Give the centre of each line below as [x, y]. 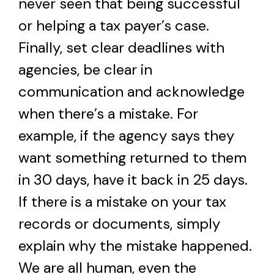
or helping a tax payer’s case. [116, 25]
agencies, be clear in [85, 69]
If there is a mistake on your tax [122, 201]
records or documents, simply [119, 223]
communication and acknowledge [131, 91]
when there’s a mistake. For [108, 113]
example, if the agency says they [126, 135]
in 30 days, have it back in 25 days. [133, 179]
